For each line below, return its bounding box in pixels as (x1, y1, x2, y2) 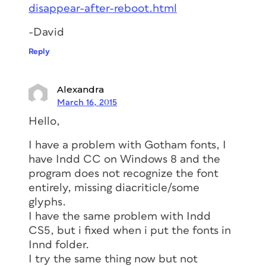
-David (28, 26, 64, 38)
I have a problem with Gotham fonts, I (28, 139, 226, 151)
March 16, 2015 (57, 97, 117, 107)
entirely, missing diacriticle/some (28, 182, 199, 194)
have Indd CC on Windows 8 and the (28, 153, 220, 165)
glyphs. (28, 196, 66, 208)
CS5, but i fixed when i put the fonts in (28, 224, 231, 236)
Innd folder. (28, 239, 89, 251)
